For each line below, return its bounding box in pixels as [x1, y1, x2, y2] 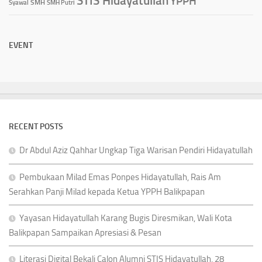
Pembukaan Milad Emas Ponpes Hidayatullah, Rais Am [19, 171, 221, 182]
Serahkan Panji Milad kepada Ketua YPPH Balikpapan [9, 186, 205, 197]
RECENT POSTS [9, 121, 63, 132]
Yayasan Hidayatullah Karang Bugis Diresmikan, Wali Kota [19, 212, 232, 223]
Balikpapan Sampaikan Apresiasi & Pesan [9, 227, 161, 238]
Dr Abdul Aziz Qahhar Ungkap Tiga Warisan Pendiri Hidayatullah [19, 144, 253, 156]
